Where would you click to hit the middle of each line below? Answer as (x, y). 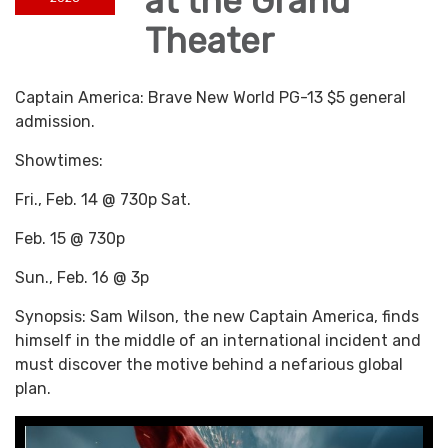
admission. (55, 122)
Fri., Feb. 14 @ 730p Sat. (103, 200)
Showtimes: (59, 161)
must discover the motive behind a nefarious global (209, 365)
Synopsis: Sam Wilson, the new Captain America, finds (217, 317)
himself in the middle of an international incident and (218, 341)
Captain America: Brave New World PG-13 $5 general (210, 98)
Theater (209, 41)
